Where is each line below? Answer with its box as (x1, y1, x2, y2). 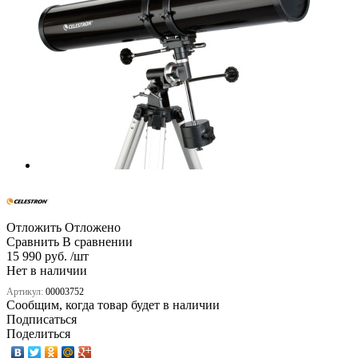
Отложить (6, 220, 62, 234)
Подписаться (6, 312, 77, 326)
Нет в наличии (6, 263, 87, 277)
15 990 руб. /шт (6, 249, 89, 263)
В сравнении (62, 234, 133, 249)
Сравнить (6, 234, 59, 249)
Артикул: (6, 285, 46, 297)
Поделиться (6, 326, 70, 340)
